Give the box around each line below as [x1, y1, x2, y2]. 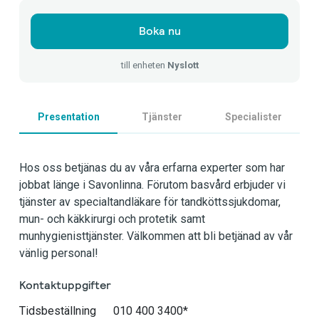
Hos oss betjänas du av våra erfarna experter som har [19, 161, 285, 174]
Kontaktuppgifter [19, 278, 111, 293]
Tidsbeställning [19, 304, 96, 318]
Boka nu [138, 23, 181, 38]
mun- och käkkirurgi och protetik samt [19, 212, 205, 226]
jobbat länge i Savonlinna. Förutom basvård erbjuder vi [19, 178, 286, 192]
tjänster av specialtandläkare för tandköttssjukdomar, [19, 195, 281, 209]
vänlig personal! [19, 246, 98, 260]
